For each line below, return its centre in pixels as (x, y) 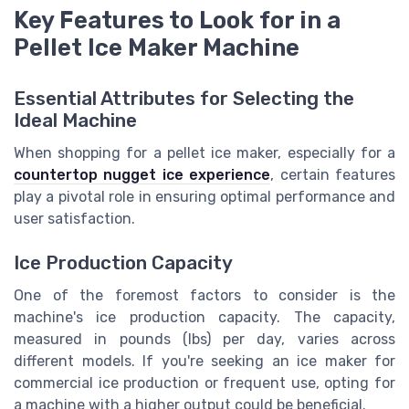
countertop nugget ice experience (142, 174)
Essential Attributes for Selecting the (184, 98)
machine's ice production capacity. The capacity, (204, 317)
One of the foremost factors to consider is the (204, 295)
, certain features (333, 174)
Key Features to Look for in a (177, 20)
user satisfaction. (74, 218)
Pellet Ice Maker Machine (157, 47)
